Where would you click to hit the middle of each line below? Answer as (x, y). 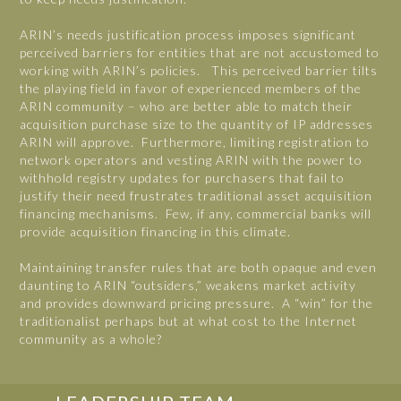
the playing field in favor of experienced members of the (191, 89)
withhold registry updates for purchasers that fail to (183, 178)
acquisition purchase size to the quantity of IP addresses (197, 124)
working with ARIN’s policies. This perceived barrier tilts (199, 71)
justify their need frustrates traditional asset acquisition (196, 196)
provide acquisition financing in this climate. (156, 232)
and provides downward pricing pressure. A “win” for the (197, 303)
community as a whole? (91, 339)
